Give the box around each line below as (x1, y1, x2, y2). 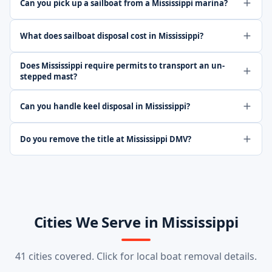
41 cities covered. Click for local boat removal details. (15, 250, 257, 263)
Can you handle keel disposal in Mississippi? (20, 101, 190, 112)
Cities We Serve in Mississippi (33, 212, 239, 232)
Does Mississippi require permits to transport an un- (20, 60, 225, 71)
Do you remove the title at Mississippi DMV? (20, 134, 191, 144)
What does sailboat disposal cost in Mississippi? (20, 30, 203, 41)
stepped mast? (20, 71, 77, 82)
